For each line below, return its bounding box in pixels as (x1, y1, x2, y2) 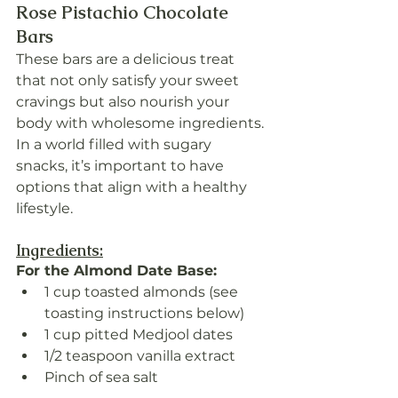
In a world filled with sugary (16, 136, 215, 154)
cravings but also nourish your (16, 93, 233, 111)
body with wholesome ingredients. (16, 115, 267, 132)
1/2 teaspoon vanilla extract (44, 347, 235, 365)
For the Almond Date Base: (16, 262, 217, 280)
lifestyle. (16, 200, 73, 218)
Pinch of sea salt (44, 369, 158, 386)
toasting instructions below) (44, 305, 244, 322)
